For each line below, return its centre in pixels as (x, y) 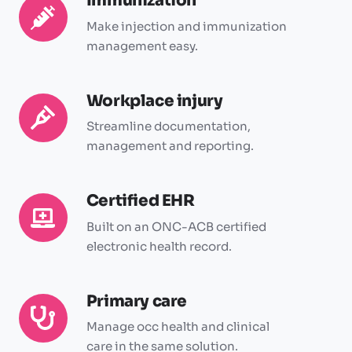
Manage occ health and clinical (178, 327)
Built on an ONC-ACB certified (176, 226)
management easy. (142, 46)
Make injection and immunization (186, 26)
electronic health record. (159, 246)
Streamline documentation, (168, 126)
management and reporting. (170, 146)
